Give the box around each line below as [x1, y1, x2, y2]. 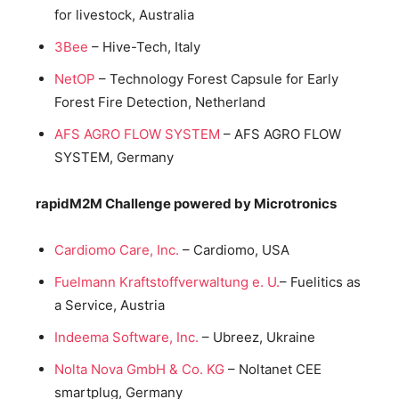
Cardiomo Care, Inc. [54, 240, 179, 258]
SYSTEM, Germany [54, 148, 174, 166]
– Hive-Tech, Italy [88, 37, 200, 55]
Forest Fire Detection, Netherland [54, 93, 265, 110]
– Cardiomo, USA [179, 240, 289, 258]
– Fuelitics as [280, 273, 361, 290]
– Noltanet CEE [224, 360, 322, 378]
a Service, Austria [54, 296, 165, 313]
